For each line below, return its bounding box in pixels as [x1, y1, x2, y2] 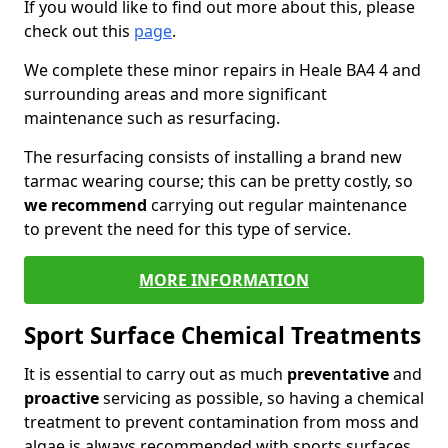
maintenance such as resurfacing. [24, 107, 280, 129]
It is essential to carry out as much [24, 363, 287, 385]
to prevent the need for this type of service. [24, 218, 355, 240]
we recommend [24, 194, 147, 216]
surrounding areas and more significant [24, 83, 327, 105]
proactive [24, 387, 99, 409]
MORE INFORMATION [139, 269, 309, 291]
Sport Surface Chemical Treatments [24, 320, 421, 351]
